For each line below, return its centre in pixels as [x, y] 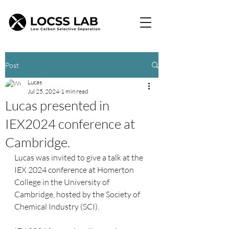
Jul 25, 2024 [43, 91]
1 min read [75, 91]
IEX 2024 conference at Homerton [75, 170]
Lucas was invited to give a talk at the [79, 157]
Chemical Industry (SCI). [57, 207]
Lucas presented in [57, 105]
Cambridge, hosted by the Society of [78, 194]
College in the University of [63, 182]
